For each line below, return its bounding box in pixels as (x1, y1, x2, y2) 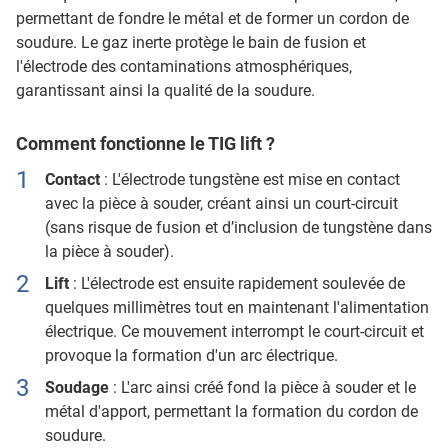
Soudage (44, 378, 113, 397)
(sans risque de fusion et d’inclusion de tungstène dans (44, 218, 432, 237)
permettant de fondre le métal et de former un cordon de (16, 9, 409, 28)
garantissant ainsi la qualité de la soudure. (16, 81, 315, 100)
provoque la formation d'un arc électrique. (44, 346, 338, 365)
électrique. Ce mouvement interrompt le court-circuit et (44, 322, 424, 341)
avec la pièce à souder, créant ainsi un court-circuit (44, 194, 398, 213)
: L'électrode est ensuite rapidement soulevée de (72, 274, 405, 293)
